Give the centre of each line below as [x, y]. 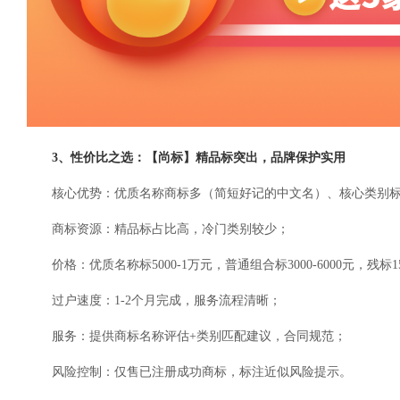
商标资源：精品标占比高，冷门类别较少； [171, 229]
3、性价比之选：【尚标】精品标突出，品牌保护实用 [199, 158]
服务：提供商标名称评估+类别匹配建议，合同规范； [199, 337]
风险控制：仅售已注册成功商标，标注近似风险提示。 [202, 372]
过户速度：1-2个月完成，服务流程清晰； [167, 301]
